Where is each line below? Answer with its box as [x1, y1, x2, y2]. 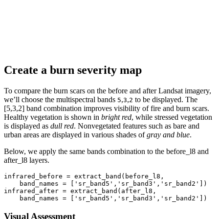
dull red [50, 121, 74, 130]
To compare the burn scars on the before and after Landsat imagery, [4, 86, 211, 95]
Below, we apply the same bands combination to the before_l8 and [4, 147, 209, 155]
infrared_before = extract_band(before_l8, [4, 172, 164, 180]
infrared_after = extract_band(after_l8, [4, 187, 156, 195]
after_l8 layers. [4, 155, 49, 164]
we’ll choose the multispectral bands [4, 95, 117, 104]
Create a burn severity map [4, 63, 142, 76]
